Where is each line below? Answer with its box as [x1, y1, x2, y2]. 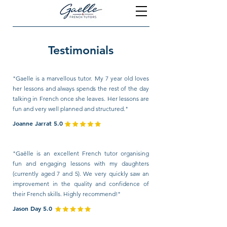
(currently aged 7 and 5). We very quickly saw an [13, 170, 149, 177]
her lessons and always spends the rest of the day [13, 85, 149, 92]
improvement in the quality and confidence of [13, 180, 149, 187]
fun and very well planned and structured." [13, 105, 130, 112]
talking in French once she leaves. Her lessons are [13, 95, 149, 102]
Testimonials [48, 43, 113, 57]
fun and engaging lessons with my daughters [13, 160, 149, 167]
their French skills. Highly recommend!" [13, 190, 121, 198]
